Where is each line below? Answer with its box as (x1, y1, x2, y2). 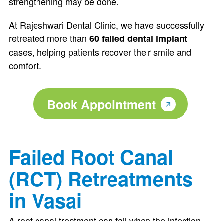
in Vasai (8, 186, 82, 214)
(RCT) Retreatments (8, 164, 193, 192)
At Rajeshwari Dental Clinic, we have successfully (8, 18, 204, 31)
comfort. (8, 59, 41, 72)
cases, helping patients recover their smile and (8, 45, 191, 58)
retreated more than (8, 32, 89, 44)
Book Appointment (46, 95, 156, 113)
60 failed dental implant (89, 32, 187, 45)
